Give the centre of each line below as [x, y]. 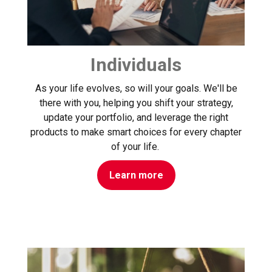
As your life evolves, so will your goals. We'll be [136, 89]
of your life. [136, 147]
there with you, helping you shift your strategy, [136, 103]
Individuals [136, 65]
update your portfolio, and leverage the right [136, 118]
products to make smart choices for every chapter [136, 132]
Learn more [136, 175]
